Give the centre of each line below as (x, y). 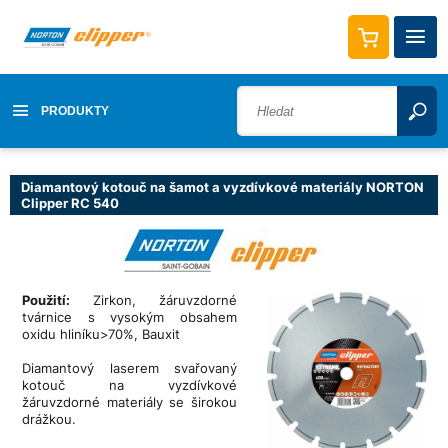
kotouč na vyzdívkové (129, 384)
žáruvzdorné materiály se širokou (129, 401)
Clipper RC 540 (70, 202)
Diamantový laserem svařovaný (129, 367)
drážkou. (49, 418)
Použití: (46, 299)
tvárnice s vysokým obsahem (129, 316)
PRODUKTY (75, 111)
